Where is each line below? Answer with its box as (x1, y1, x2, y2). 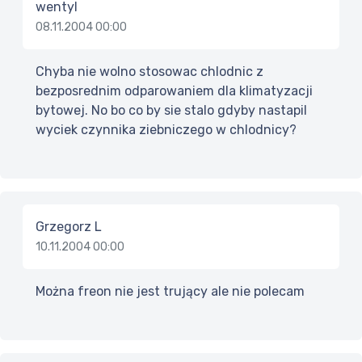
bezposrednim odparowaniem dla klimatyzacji (36, 83, 313, 99)
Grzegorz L (36, 219, 102, 235)
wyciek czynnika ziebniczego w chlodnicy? (36, 122, 297, 138)
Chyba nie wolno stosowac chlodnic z (36, 64, 263, 80)
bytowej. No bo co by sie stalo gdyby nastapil (36, 103, 307, 119)
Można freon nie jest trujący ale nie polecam (36, 284, 305, 300)
